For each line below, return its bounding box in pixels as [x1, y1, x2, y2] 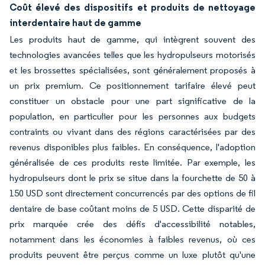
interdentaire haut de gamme [9, 17, 141, 28]
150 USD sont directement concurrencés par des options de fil [9, 188, 256, 199]
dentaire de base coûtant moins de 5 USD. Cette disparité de [9, 203, 256, 214]
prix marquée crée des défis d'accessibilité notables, [9, 218, 256, 230]
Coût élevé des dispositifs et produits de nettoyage [9, 1, 256, 13]
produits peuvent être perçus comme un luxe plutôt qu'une [9, 249, 256, 260]
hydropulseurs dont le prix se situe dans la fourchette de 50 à [9, 172, 256, 183]
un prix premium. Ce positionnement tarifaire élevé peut [9, 80, 256, 91]
